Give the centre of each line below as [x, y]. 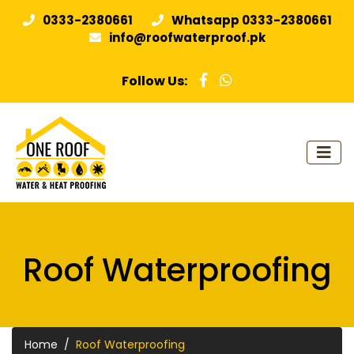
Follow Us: [154, 81]
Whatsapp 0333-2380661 [251, 20]
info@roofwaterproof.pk [187, 37]
